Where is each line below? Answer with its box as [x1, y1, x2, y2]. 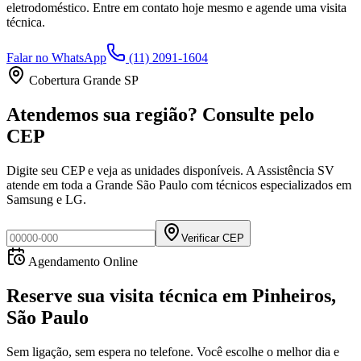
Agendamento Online [26, 255, 138, 269]
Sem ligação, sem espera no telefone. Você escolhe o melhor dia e [6, 345, 339, 359]
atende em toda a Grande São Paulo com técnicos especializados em [6, 178, 351, 193]
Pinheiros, [252, 285, 336, 307]
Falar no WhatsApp [6, 51, 106, 65]
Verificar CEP [181, 232, 244, 245]
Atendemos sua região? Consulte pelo [6, 104, 314, 126]
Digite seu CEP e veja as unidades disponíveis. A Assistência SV [6, 164, 334, 178]
